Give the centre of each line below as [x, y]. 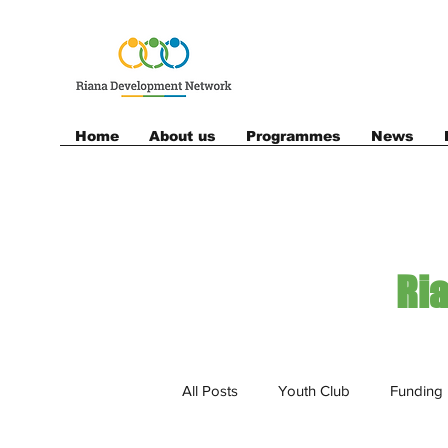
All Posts [210, 391]
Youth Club [314, 391]
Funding [416, 391]
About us [182, 135]
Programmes [293, 135]
